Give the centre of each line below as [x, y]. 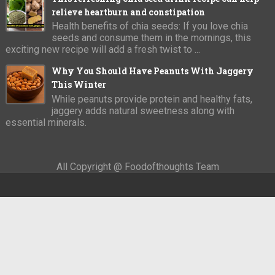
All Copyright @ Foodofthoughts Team [137, 167]
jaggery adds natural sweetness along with [143, 111]
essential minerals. [46, 123]
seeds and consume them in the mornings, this [151, 38]
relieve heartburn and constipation [128, 12]
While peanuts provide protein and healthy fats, [152, 99]
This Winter [79, 85]
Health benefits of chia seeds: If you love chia [149, 26]
